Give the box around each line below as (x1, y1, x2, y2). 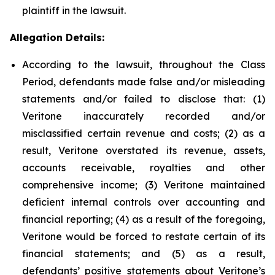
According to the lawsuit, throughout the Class (22, 58, 265, 71)
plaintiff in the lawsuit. (22, 4, 126, 17)
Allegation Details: (10, 31, 104, 44)
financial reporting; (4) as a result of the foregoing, (22, 213, 265, 225)
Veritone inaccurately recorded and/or (22, 110, 265, 122)
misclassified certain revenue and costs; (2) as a (22, 127, 265, 139)
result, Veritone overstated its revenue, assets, (22, 144, 265, 157)
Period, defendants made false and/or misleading (22, 76, 265, 88)
